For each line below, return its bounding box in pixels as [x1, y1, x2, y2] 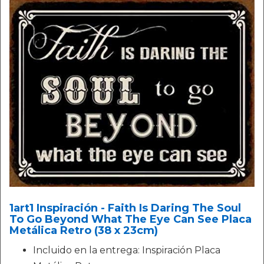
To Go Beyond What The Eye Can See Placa [9, 212, 252, 226]
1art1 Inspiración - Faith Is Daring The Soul [9, 201, 241, 214]
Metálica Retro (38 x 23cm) [9, 223, 158, 237]
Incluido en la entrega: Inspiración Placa [33, 244, 220, 256]
